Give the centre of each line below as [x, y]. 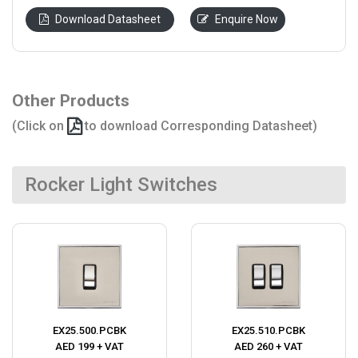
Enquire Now [247, 20]
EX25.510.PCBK [268, 331]
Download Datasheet [108, 20]
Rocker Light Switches [121, 185]
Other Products [71, 101]
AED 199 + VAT [89, 347]
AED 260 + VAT [268, 347]
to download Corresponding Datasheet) [199, 126]
